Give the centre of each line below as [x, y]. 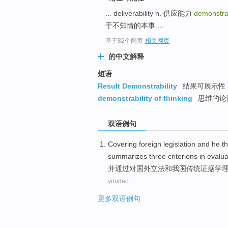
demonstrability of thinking [145, 98]
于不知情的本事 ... [134, 26]
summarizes [127, 156]
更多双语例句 [119, 198]
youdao [118, 181]
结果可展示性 [203, 86]
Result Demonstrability [137, 86]
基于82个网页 [124, 41]
